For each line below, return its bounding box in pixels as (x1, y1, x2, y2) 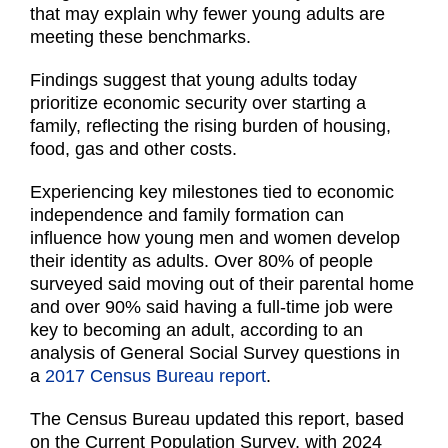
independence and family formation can (30, 205, 344, 226)
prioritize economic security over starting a (30, 93, 366, 114)
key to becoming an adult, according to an (30, 320, 363, 341)
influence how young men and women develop (30, 228, 400, 249)
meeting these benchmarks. (30, 27, 251, 48)
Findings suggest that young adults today (30, 70, 357, 91)
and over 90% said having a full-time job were (30, 297, 393, 318)
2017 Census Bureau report (45, 366, 266, 387)
